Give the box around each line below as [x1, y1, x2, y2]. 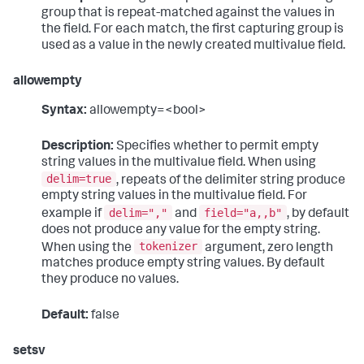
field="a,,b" [204, 206, 282, 219]
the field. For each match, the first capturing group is [41, 23, 344, 37]
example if [41, 207, 104, 221]
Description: [41, 140, 114, 154]
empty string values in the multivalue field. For [41, 190, 307, 204]
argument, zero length [202, 241, 333, 255]
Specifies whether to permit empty [114, 140, 318, 154]
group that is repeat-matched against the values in [41, 6, 335, 20]
